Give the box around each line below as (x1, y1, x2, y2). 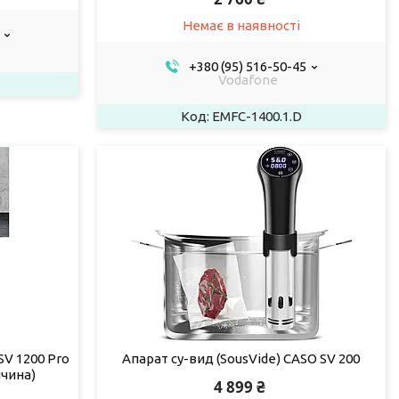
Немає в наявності (182, 17, 300, 33)
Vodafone (217, 71, 278, 87)
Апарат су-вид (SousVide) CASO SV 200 (122, 350, 361, 366)
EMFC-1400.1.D (211, 108, 302, 124)
